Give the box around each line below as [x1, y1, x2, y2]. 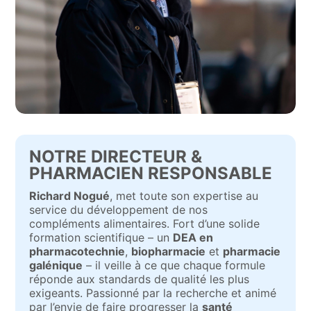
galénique [29, 258, 83, 272]
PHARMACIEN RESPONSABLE [29, 163, 273, 183]
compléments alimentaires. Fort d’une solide [29, 217, 260, 230]
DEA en [173, 230, 214, 244]
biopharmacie [131, 244, 206, 258]
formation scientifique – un [29, 230, 174, 244]
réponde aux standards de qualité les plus [29, 272, 250, 286]
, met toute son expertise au [110, 189, 259, 203]
